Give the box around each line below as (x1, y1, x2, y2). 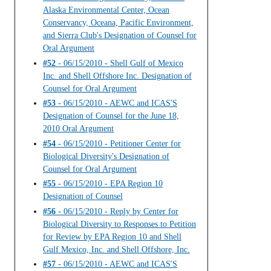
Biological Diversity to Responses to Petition (43, 219, 196, 229)
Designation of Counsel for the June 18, (43, 111, 179, 121)
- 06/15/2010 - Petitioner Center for (56, 139, 181, 148)
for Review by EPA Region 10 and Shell (43, 232, 181, 241)
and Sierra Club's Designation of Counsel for (43, 31, 197, 41)
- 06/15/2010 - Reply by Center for (56, 206, 178, 216)
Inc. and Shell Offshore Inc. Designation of (43, 71, 192, 80)
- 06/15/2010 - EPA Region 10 (56, 179, 163, 189)
